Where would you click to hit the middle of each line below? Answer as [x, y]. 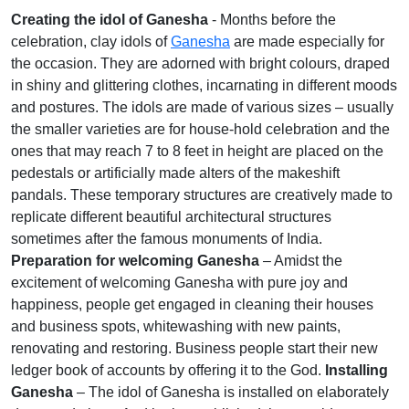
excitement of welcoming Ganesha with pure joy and [179, 283]
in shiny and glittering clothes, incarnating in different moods [204, 86]
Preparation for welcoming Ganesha [135, 261]
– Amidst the [301, 261]
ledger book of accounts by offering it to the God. [168, 371]
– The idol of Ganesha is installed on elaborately [231, 393]
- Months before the [272, 20]
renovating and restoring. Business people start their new [194, 349]
